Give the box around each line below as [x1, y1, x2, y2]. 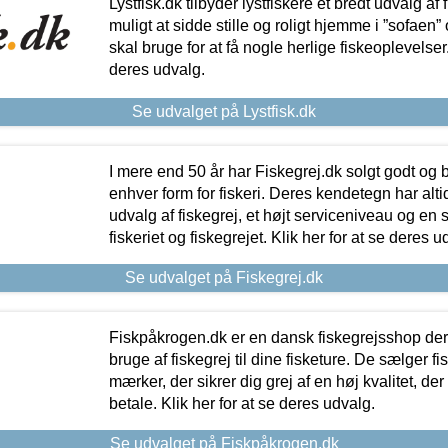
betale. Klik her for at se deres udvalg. [108, 394, 375, 412]
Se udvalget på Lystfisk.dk [132, 102, 316, 120]
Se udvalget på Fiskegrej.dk [125, 268, 323, 286]
